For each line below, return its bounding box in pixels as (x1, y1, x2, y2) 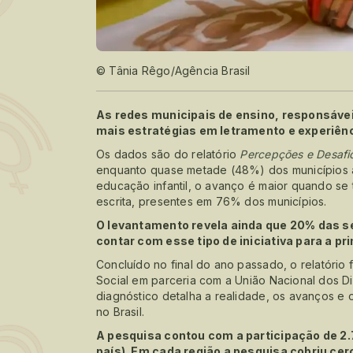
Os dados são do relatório (96, 147, 240, 161)
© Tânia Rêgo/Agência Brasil (96, 63, 251, 77)
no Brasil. (96, 304, 145, 318)
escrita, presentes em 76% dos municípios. (96, 194, 327, 208)
